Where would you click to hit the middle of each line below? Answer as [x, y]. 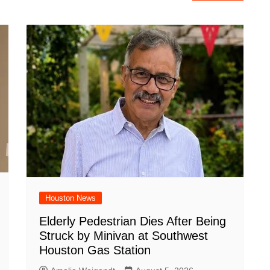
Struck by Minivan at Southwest [124, 235]
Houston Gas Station [95, 250]
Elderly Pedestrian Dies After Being [133, 221]
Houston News [71, 198]
